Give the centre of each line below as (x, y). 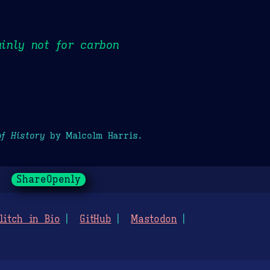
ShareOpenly (48, 180)
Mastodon (154, 220)
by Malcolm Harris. (93, 135)
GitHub (96, 220)
